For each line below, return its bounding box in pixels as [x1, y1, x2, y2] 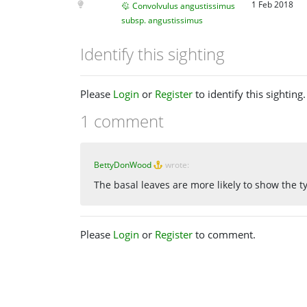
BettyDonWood [94, 158, 151, 171]
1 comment [80, 109, 164, 132]
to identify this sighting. [193, 86, 306, 101]
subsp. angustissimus [121, 14, 203, 26]
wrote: [165, 158, 189, 171]
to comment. [193, 227, 256, 241]
